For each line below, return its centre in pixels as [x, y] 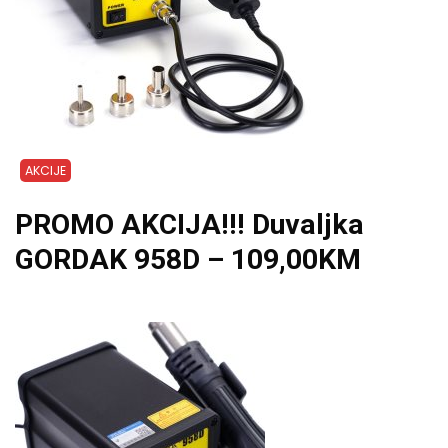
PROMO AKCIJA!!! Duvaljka [189, 224]
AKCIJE [45, 170]
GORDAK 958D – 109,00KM [188, 259]
